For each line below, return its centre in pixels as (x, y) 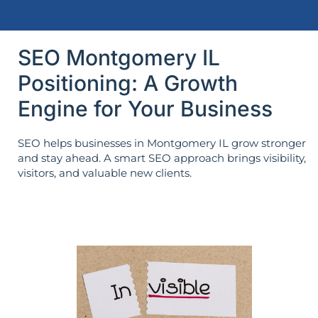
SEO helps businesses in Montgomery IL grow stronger (162, 143)
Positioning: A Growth (128, 83)
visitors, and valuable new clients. (105, 172)
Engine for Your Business (145, 108)
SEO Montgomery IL (119, 57)
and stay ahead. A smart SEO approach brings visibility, (162, 158)
